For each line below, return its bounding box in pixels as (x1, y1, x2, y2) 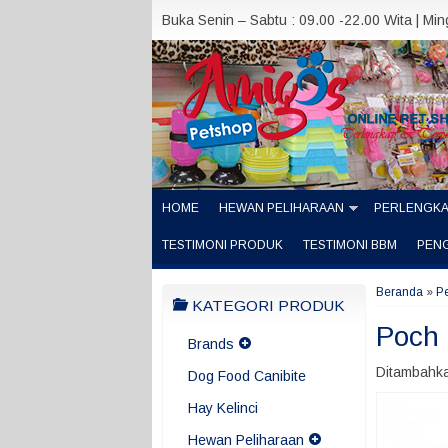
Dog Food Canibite (188, 368, 306, 384)
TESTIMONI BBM (303, 238, 397, 252)
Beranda (376, 285, 423, 299)
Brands (188, 336, 234, 352)
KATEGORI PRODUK (188, 297, 345, 314)
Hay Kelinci (188, 400, 258, 416)
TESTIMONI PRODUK (162, 238, 283, 252)
